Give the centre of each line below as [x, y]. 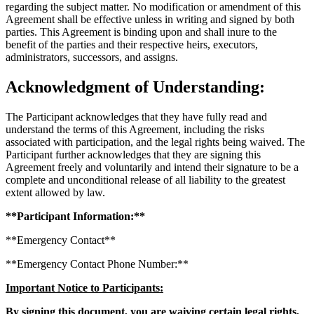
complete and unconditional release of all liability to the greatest [145, 179]
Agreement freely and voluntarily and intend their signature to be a [152, 167]
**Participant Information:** [75, 216]
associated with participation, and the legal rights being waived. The [155, 142]
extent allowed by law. [55, 192]
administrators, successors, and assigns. [92, 57]
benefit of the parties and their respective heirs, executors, [132, 44]
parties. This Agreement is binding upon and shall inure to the [141, 32]
